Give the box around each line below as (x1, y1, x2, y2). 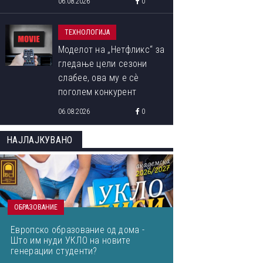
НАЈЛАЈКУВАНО (6, 134, 73, 146)
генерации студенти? (11, 245, 97, 257)
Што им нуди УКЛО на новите (11, 235, 130, 246)
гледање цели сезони (58, 58, 147, 69)
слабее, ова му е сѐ (58, 72, 139, 83)
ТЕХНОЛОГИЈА (65, 28, 110, 36)
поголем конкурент (58, 86, 137, 97)
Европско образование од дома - (11, 224, 145, 235)
